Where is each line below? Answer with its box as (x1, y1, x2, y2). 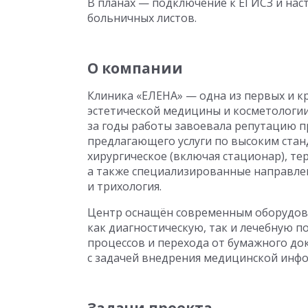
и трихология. (87, 179, 162, 194)
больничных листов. (87, 10, 197, 25)
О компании (87, 58, 186, 78)
